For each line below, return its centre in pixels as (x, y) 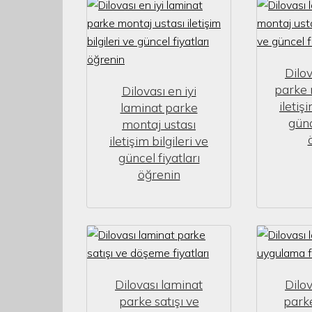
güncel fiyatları (159, 157)
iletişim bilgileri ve (159, 141)
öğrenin (159, 174)
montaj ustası (159, 124)
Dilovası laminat (159, 284)
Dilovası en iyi (159, 91)
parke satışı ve (159, 301)
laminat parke (159, 107)
